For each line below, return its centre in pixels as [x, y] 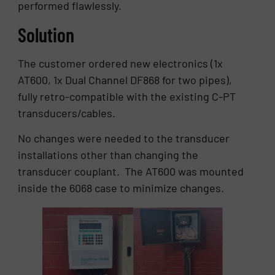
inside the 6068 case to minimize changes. [121, 188]
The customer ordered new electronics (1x [121, 63]
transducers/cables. [68, 113]
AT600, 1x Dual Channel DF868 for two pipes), [125, 79]
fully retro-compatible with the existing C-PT [127, 96]
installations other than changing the [108, 155]
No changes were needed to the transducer [124, 138]
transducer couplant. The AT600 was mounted [131, 172]
